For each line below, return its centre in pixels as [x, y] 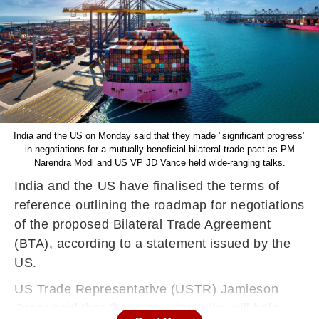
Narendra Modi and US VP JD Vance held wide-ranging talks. [159, 163]
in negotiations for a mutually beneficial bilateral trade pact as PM [159, 149]
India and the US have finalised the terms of [147, 186]
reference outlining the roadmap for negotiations [159, 205]
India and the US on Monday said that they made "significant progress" [159, 136]
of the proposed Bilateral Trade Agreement [143, 224]
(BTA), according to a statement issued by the [153, 244]
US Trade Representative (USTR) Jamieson [147, 289]
